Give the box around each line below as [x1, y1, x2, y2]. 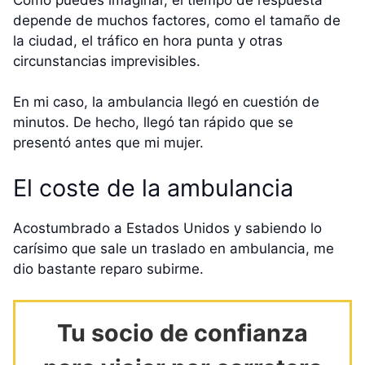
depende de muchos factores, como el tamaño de [13, 11, 341, 29]
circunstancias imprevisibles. [13, 52, 200, 69]
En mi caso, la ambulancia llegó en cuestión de [13, 94, 319, 111]
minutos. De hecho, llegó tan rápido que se [13, 114, 293, 131]
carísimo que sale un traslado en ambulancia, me [13, 240, 334, 257]
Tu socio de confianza [57, 319, 308, 348]
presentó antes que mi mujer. [13, 134, 204, 152]
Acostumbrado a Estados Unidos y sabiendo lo [13, 219, 322, 236]
